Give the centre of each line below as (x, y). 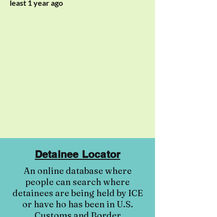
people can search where (77, 182)
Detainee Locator (77, 154)
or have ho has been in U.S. (77, 204)
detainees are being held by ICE (77, 193)
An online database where (77, 171)
